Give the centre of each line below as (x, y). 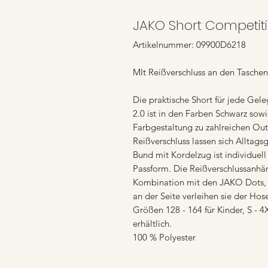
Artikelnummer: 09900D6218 (189, 44)
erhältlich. (152, 223)
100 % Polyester (164, 237)
